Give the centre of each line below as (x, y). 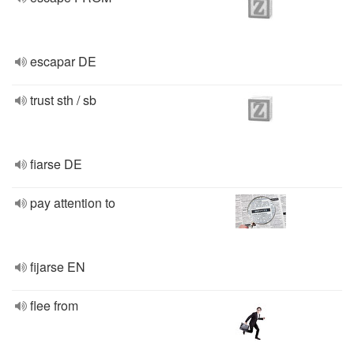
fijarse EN (58, 267)
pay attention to (73, 203)
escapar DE (63, 61)
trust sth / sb (63, 100)
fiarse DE (56, 164)
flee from (54, 305)
